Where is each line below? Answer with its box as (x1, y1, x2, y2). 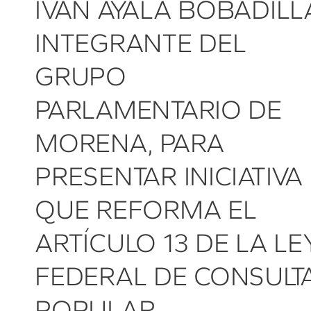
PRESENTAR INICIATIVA (35, 160, 303, 192)
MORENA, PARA (35, 126, 224, 159)
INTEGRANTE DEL (35, 26, 246, 59)
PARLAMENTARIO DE (35, 93, 282, 126)
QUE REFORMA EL (35, 193, 257, 226)
